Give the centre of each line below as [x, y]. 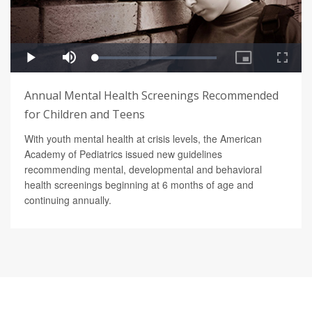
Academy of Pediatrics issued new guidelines [123, 154]
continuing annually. [68, 200]
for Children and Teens [85, 115]
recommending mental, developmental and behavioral [143, 170]
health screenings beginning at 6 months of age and [139, 185]
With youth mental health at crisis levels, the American [143, 139]
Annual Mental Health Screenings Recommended [151, 96]
